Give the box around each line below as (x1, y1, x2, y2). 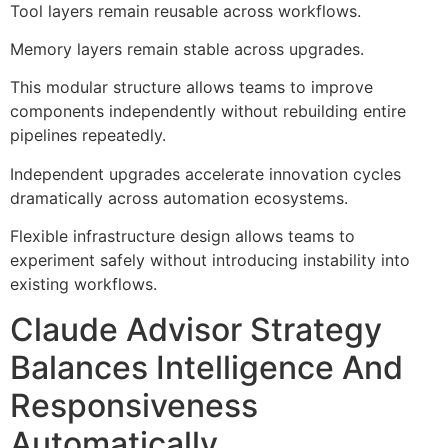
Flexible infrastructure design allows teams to (10, 226, 355, 247)
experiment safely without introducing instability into (10, 250, 410, 271)
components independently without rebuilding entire (10, 101, 406, 122)
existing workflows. (10, 274, 157, 295)
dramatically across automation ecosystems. (10, 187, 348, 208)
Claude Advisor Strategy (10, 309, 382, 349)
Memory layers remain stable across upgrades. (10, 39, 364, 60)
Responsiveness (10, 385, 258, 425)
